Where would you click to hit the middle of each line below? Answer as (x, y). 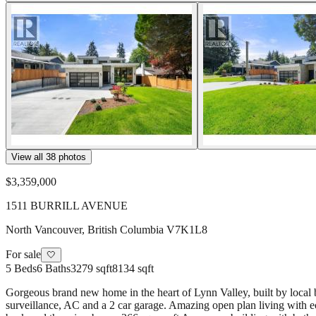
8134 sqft (133, 268)
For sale (23, 254)
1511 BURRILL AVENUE (67, 206)
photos (71, 157)
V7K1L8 (187, 230)
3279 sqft (91, 268)
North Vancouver (44, 230)
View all (29, 157)
